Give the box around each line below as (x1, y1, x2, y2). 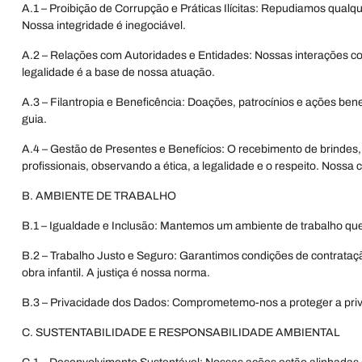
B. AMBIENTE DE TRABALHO (22, 190, 176, 202)
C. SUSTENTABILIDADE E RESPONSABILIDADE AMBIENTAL (22, 326, 340, 339)
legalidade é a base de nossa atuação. (22, 66, 215, 78)
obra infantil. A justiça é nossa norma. (22, 267, 210, 279)
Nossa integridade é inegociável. (22, 19, 186, 32)
